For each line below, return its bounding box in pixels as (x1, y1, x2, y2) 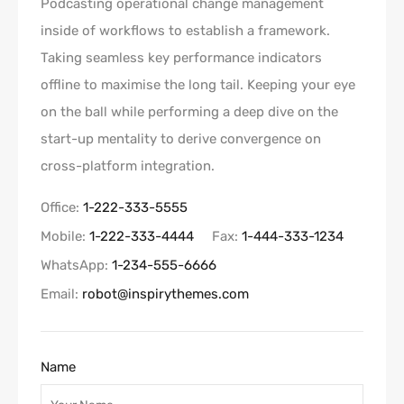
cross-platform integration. (41, 158, 215, 174)
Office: (41, 199, 83, 216)
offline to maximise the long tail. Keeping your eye (41, 77, 355, 93)
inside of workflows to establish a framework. (41, 23, 330, 39)
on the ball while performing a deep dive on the (41, 104, 338, 120)
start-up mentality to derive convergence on (41, 131, 321, 147)
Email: (41, 286, 82, 302)
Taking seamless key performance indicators (41, 50, 322, 66)
